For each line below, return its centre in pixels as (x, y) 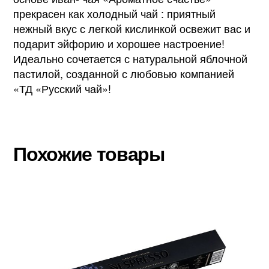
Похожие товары (89, 153)
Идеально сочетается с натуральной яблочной (131, 58)
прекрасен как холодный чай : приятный (115, 13)
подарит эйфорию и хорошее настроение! (119, 43)
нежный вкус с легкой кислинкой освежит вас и (132, 28)
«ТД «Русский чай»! (62, 88)
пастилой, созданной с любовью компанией (124, 73)
